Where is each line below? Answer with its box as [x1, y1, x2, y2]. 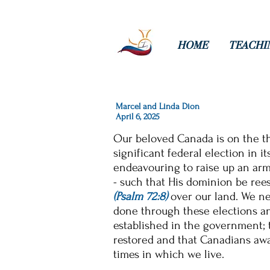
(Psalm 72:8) [113, 190, 168, 203]
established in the [113, 219, 203, 232]
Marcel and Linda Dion [116, 101, 199, 111]
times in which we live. [113, 248, 224, 261]
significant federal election [113, 146, 248, 160]
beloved [136, 132, 174, 145]
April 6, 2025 [116, 111, 160, 122]
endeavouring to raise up [113, 161, 237, 174]
